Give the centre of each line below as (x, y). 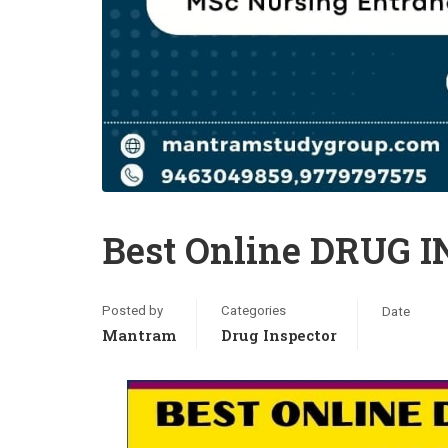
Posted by (132, 310)
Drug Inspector (279, 335)
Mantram (139, 335)
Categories (253, 310)
